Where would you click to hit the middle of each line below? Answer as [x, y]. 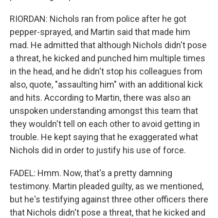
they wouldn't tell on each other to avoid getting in [105, 124]
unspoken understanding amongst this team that [104, 111]
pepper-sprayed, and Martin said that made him [100, 32]
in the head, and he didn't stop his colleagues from [106, 71]
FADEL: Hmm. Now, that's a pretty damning [91, 173]
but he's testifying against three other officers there [109, 199]
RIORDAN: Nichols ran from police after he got [98, 19]
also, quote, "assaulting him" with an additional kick [106, 84]
